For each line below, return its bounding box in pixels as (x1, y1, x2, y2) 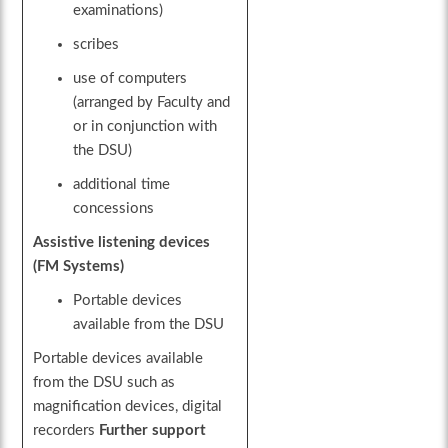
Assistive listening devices (33, 235, 211, 251)
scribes (73, 37, 120, 53)
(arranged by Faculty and (73, 95, 231, 111)
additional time (73, 177, 171, 193)
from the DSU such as (33, 375, 176, 391)
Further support (99, 423, 207, 439)
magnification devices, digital (33, 399, 223, 415)
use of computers (73, 71, 188, 87)
